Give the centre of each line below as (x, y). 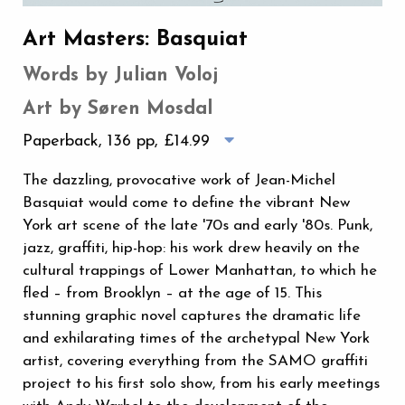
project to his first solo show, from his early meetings (201, 383)
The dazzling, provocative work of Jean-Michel (179, 180)
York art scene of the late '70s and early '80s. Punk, (198, 225)
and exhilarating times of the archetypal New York (196, 338)
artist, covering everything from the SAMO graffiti (195, 361)
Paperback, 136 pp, (93, 141)
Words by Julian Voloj (120, 75)
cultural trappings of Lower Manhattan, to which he (200, 270)
